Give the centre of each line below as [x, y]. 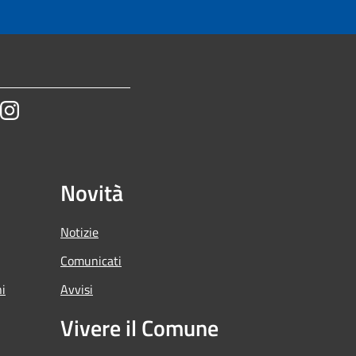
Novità [92, 192]
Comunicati [91, 260]
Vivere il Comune [139, 327]
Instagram [48, 111]
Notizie [79, 232]
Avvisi [77, 289]
